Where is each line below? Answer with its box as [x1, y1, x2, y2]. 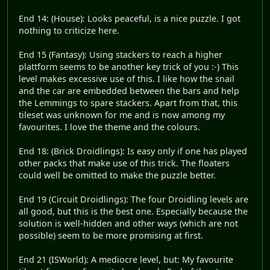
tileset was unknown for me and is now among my [19, 108, 225, 121]
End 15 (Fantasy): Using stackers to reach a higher [19, 48, 222, 60]
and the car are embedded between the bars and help [19, 84, 239, 96]
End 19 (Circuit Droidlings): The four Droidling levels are [19, 193, 248, 205]
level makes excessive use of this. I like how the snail [19, 72, 234, 84]
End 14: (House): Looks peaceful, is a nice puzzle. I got [19, 12, 240, 24]
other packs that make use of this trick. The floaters [19, 157, 230, 169]
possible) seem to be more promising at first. [19, 229, 203, 241]
